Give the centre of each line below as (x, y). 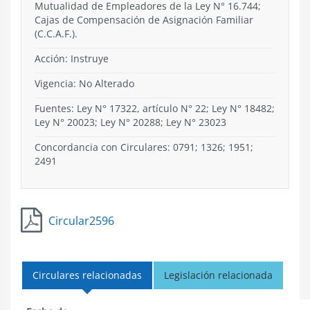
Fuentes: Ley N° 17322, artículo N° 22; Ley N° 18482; (155, 108)
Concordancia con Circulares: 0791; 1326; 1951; (144, 147)
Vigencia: (57, 83)
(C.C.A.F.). (56, 34)
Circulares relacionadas (87, 275)
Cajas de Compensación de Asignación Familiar (144, 20)
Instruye (90, 58)
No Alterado (107, 83)
